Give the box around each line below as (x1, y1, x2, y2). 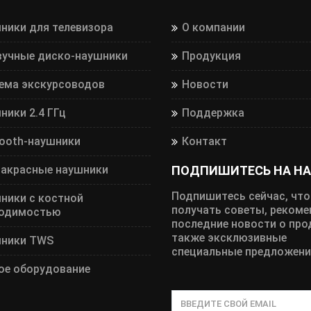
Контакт (181, 134, 227, 148)
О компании (181, 20, 245, 34)
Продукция (181, 49, 241, 62)
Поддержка (181, 106, 244, 119)
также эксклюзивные (171, 230, 287, 244)
